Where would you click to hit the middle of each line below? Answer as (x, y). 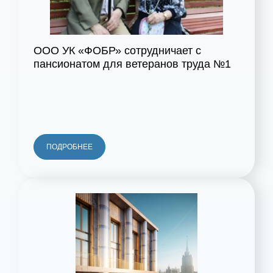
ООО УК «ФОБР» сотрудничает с (117, 51)
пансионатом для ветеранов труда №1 (132, 64)
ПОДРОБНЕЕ (69, 147)
